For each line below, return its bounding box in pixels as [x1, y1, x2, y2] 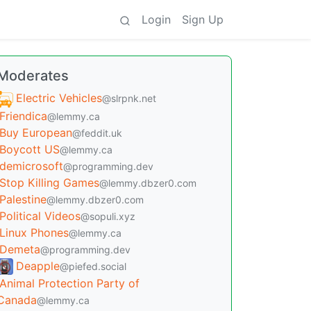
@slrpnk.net [102, 92, 156, 104]
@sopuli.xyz [81, 210, 135, 222]
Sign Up [182, 12, 224, 26]
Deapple [16, 258, 60, 273]
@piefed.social [60, 260, 126, 272]
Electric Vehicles [16, 91, 102, 105]
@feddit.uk [72, 126, 122, 139]
